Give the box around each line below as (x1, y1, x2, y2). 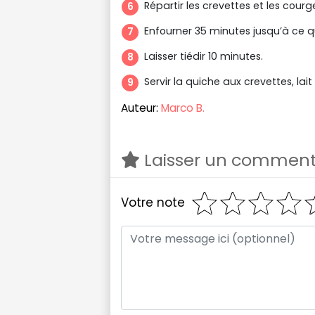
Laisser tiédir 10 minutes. (144, 49, 263, 63)
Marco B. (161, 100, 205, 115)
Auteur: (121, 100, 161, 115)
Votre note (121, 194, 185, 212)
